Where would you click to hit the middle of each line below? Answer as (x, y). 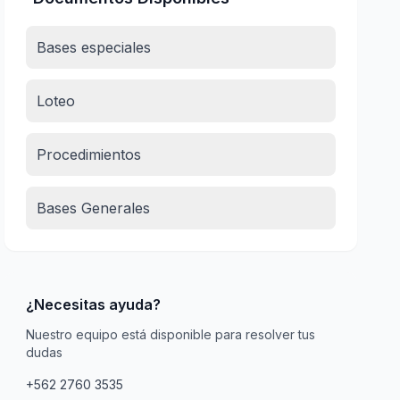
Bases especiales (94, 48)
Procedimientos (89, 155)
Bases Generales (94, 208)
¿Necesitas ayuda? (94, 305)
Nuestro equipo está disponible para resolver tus (171, 335)
